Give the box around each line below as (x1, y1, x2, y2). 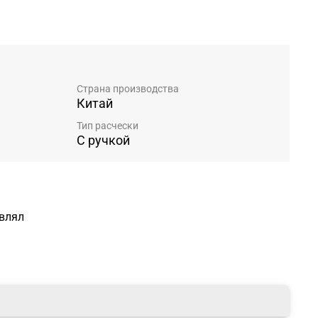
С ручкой (77, 133, 130, 148)
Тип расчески (77, 120, 138, 131)
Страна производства (77, 82, 179, 94)
